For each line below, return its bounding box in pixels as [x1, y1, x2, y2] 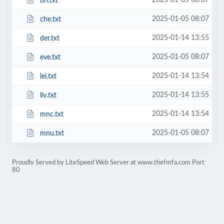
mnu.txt [39, 129, 64, 137]
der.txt [39, 34, 59, 42]
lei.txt [39, 72, 56, 80]
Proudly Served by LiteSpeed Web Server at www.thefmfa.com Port [12, 159, 204, 165]
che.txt [39, 15, 61, 23]
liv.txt [39, 91, 56, 99]
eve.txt [39, 53, 60, 61]
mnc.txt [39, 110, 63, 118]
